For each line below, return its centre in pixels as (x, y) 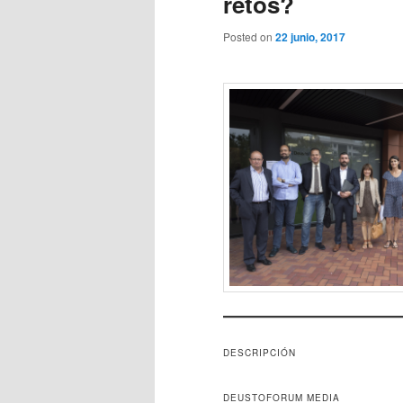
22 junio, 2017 (310, 36)
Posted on (249, 36)
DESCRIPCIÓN (260, 352)
